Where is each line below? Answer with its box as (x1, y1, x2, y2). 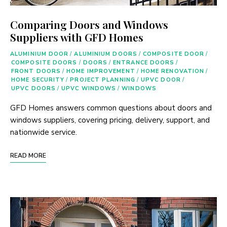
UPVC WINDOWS (61, 84, 117, 92)
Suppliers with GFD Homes (10, 29, 143, 44)
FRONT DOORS (11, 67, 61, 75)
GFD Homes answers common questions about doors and (10, 102, 212, 113)
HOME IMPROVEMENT (66, 67, 135, 75)
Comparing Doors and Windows (10, 17, 168, 31)
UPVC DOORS (11, 84, 56, 92)
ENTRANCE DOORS (113, 58, 175, 66)
